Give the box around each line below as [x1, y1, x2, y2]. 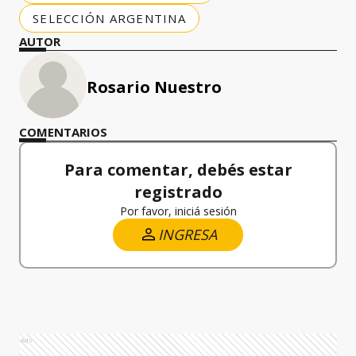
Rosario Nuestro [87, 75, 222, 98]
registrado [133, 180, 222, 203]
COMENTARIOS [19, 123, 107, 140]
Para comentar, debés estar [64, 158, 292, 180]
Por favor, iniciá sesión [119, 203, 237, 219]
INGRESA [158, 224, 217, 244]
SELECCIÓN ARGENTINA [33, 10, 186, 26]
